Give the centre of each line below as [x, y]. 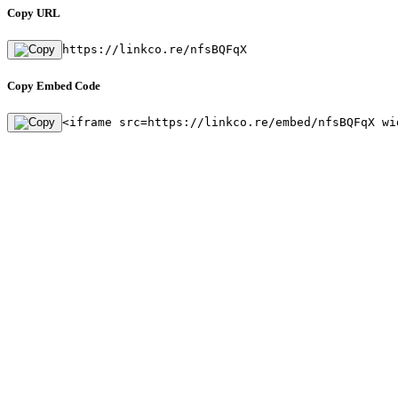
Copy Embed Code [54, 86]
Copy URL [34, 12]
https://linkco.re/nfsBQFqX [155, 49]
